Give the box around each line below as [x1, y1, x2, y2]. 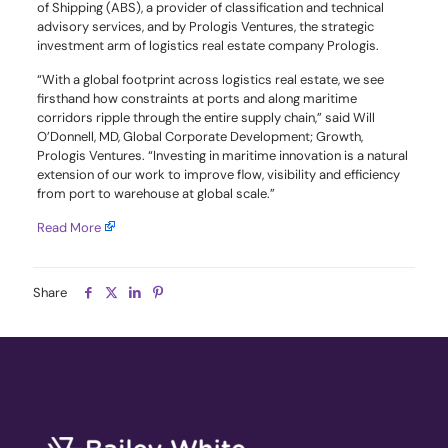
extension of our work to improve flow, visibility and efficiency [36, 165, 400, 183]
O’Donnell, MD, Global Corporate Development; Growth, [36, 127, 363, 145]
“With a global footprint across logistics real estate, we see [36, 70, 384, 88]
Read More [36, 218, 101, 236]
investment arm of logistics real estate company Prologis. [36, 36, 379, 54]
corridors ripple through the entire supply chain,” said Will [36, 108, 375, 126]
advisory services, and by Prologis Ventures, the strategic [36, 17, 374, 35]
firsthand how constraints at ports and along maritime [36, 89, 357, 107]
